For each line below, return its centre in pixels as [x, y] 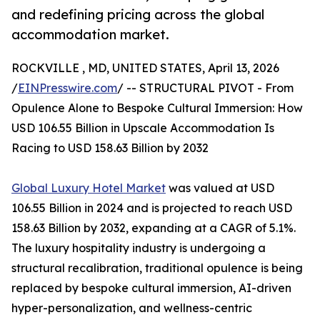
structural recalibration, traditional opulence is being [157, 268]
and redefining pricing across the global [138, 15]
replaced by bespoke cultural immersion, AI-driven [151, 288]
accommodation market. [90, 35]
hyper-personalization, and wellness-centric [132, 308]
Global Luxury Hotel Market [89, 188]
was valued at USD [220, 188]
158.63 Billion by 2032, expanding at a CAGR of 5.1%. [154, 228]
